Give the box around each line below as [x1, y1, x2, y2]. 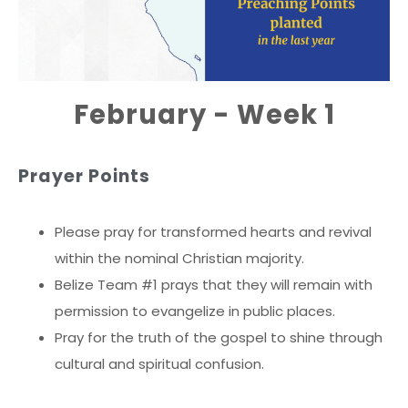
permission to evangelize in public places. [55, 301, 335, 321]
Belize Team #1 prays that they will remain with [55, 274, 372, 294]
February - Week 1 [73, 96, 335, 133]
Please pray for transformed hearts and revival [55, 221, 372, 241]
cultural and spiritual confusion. [55, 353, 264, 373]
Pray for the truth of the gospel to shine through [55, 327, 382, 347]
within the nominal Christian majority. [55, 248, 304, 268]
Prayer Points [18, 163, 150, 189]
